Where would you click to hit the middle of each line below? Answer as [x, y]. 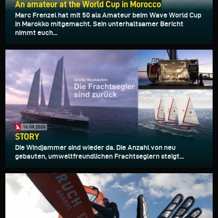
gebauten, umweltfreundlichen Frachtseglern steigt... [100, 156]
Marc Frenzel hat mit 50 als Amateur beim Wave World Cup [108, 15]
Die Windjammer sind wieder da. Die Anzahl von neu [95, 147]
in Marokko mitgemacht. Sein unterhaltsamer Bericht [99, 24]
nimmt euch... [36, 33]
